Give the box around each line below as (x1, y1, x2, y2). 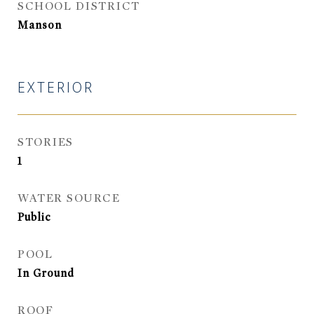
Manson (18, 19, 62, 32)
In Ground (18, 267, 74, 280)
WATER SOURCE (18, 191, 120, 205)
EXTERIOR (18, 78, 94, 102)
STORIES (18, 135, 74, 149)
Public (18, 211, 51, 224)
